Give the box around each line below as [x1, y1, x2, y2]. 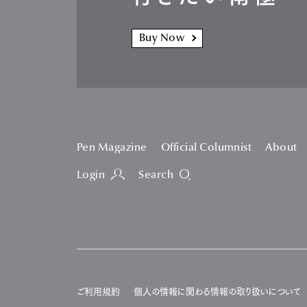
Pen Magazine [77, 142, 147, 153]
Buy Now [139, 32, 185, 44]
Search [138, 169, 174, 181]
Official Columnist [160, 142, 252, 153]
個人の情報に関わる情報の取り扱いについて [134, 286, 301, 296]
